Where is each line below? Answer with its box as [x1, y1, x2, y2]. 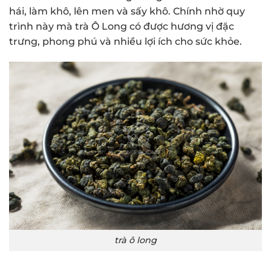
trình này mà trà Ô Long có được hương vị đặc [9, 20, 234, 32]
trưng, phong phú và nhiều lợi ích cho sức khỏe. [9, 35, 242, 47]
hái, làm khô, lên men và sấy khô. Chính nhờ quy [9, 5, 245, 17]
